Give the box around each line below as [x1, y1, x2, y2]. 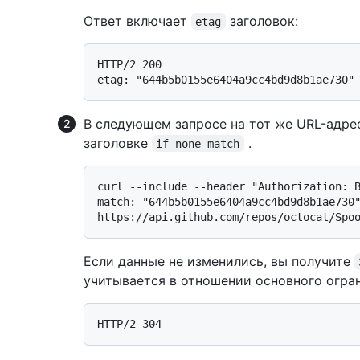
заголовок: [225, 12, 298, 29]
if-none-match [156, 137, 240, 150]
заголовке [84, 134, 152, 151]
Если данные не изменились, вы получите [84, 252, 354, 269]
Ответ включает [84, 12, 191, 29]
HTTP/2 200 [97, 57, 162, 71]
